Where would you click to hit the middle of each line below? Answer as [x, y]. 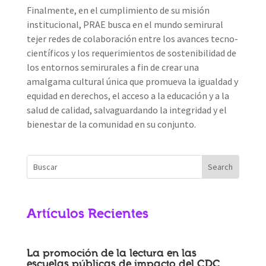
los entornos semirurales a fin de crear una [113, 67]
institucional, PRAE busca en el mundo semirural [125, 24]
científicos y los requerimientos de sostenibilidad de [131, 53]
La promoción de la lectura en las [111, 254]
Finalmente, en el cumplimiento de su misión [118, 10]
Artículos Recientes [87, 215]
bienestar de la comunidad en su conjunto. [111, 124]
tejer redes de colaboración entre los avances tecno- [132, 38]
